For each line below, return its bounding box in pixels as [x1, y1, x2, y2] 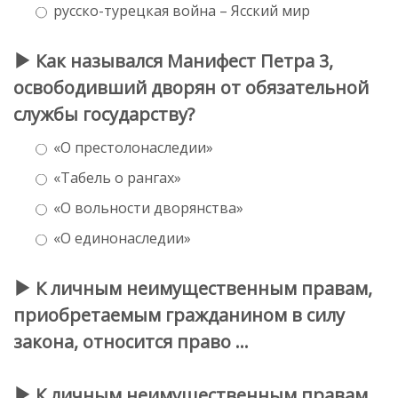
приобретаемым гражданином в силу [13, 302, 345, 327]
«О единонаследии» [53, 227, 191, 248]
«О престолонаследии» [53, 137, 213, 157]
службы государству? [13, 101, 195, 126]
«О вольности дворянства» [53, 197, 243, 218]
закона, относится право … [13, 329, 249, 354]
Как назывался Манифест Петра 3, [31, 48, 333, 73]
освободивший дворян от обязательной [13, 75, 369, 99]
